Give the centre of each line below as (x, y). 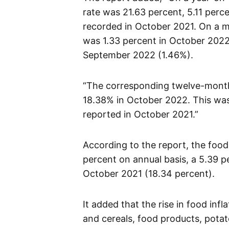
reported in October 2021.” (141, 114)
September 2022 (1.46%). (138, 55)
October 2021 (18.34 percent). (149, 174)
